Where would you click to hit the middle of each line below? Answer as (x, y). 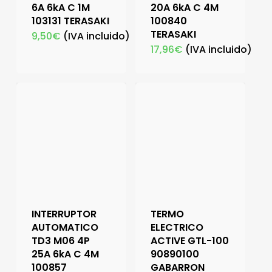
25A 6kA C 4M (65, 254)
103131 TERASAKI (70, 21)
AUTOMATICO (65, 228)
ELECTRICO (177, 228)
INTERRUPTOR (64, 214)
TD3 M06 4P (60, 241)
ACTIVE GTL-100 (189, 241)
